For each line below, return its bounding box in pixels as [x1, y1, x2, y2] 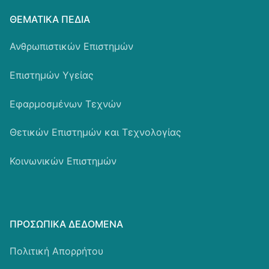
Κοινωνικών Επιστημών [10, 155, 116, 168]
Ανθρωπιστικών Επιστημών [10, 40, 133, 53]
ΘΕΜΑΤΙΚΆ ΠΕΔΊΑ [10, 13, 90, 26]
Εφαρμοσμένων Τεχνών [10, 97, 121, 110]
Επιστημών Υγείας [10, 69, 94, 82]
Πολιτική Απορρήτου [10, 244, 103, 257]
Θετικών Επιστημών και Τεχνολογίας [10, 126, 181, 139]
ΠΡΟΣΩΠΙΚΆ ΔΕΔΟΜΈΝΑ [10, 217, 123, 230]
